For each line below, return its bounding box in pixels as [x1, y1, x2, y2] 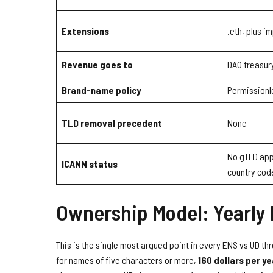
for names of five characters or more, [56, 254, 198, 266]
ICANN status [62, 158, 118, 170]
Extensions [62, 25, 109, 37]
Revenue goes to [62, 58, 133, 71]
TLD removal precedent [62, 117, 162, 129]
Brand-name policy [62, 84, 141, 96]
